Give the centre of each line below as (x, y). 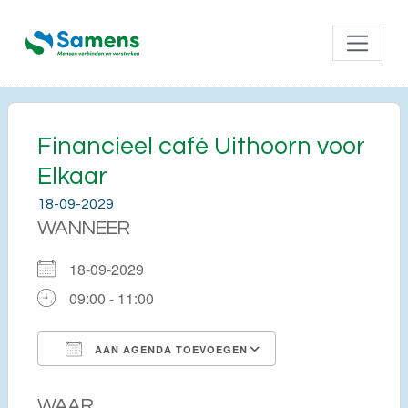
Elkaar (72, 176)
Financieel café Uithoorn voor (201, 146)
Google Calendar (349, 382)
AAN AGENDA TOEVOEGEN (169, 349)
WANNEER (83, 228)
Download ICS (117, 382)
